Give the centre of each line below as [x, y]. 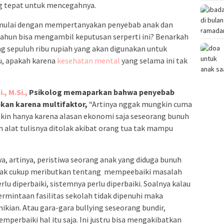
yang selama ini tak [154, 61]
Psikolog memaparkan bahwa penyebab [101, 92]
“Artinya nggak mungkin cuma [140, 104]
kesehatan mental [88, 61]
